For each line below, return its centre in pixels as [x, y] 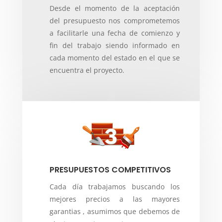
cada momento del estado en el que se [114, 58]
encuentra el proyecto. [87, 70]
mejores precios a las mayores [114, 199]
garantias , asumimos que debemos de [114, 212]
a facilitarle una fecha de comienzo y [114, 33]
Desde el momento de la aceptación [114, 8]
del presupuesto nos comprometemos [114, 21]
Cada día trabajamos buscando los [114, 187]
